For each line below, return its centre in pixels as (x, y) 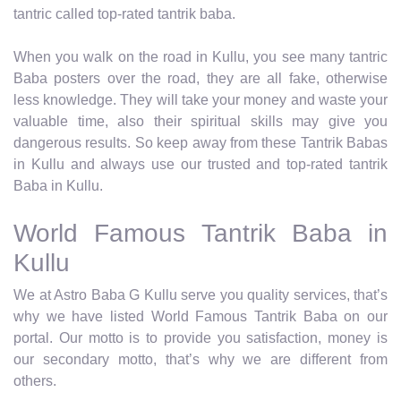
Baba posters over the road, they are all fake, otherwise (200, 78)
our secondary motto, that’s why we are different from (200, 359)
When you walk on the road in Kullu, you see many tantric (200, 56)
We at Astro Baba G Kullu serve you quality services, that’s (200, 294)
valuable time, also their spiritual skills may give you (200, 121)
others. (35, 380)
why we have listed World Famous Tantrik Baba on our (200, 316)
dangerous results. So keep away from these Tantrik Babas (200, 142)
